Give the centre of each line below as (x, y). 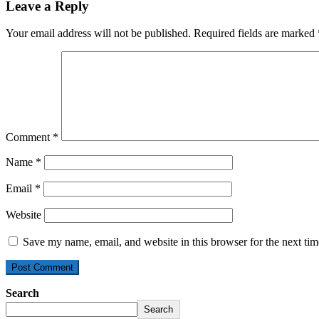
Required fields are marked (256, 33)
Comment (29, 137)
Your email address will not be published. (98, 33)
